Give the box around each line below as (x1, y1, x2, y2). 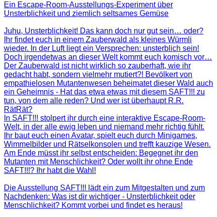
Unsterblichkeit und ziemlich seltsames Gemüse (4, 9, 169, 17)
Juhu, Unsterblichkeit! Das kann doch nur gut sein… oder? (4, 26, 203, 35)
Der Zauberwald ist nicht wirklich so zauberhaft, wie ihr (4, 61, 191, 70)
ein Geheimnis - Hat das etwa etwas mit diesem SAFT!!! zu (4, 87, 205, 96)
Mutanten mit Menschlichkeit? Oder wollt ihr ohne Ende (4, 157, 193, 166)
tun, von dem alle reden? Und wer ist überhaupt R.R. (4, 96, 184, 105)
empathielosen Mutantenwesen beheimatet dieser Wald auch (4, 78, 213, 87)
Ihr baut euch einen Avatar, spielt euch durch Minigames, (4, 131, 197, 139)
